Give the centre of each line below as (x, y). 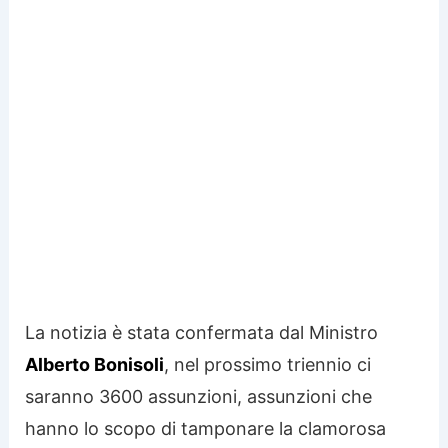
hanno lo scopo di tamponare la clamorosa (206, 428)
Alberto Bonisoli (95, 364)
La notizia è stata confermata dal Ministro (202, 332)
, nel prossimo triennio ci (268, 364)
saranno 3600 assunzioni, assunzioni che (199, 396)
